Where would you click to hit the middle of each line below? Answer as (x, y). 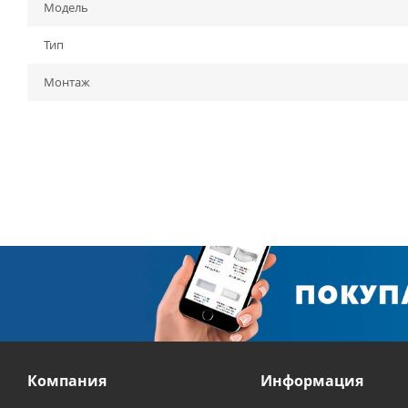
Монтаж (67, 82)
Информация (311, 381)
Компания (67, 381)
